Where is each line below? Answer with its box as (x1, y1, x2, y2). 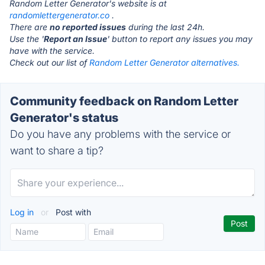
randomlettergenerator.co (9, 10, 109, 20)
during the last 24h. (126, 22, 205, 32)
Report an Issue (44, 34, 107, 44)
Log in (10, 207, 36, 217)
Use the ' (9, 34, 44, 44)
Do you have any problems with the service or (10, 128, 231, 140)
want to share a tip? (10, 144, 104, 157)
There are (9, 22, 50, 32)
